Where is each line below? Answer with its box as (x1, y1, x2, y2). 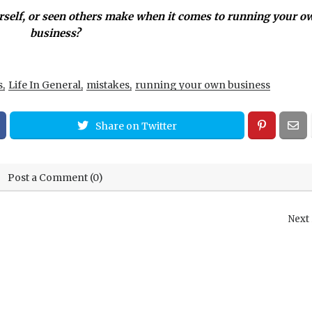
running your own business (135, 78, 270, 91)
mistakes (86, 78, 130, 91)
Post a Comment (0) (7, 171, 103, 184)
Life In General (8, 78, 81, 91)
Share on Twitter (95, 119, 177, 132)
